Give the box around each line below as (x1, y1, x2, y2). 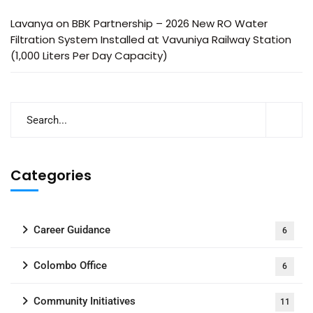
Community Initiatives (34, 295, 136, 307)
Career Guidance (34, 224, 110, 236)
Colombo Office (34, 259, 107, 272)
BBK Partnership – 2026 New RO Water (72, 16, 268, 31)
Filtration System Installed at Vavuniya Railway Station (10, 32, 291, 47)
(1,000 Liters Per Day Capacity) (10, 48, 168, 63)
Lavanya (10, 16, 53, 31)
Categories (10, 166, 92, 185)
